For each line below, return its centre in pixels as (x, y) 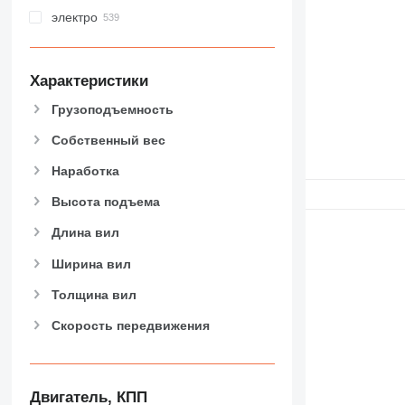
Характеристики (89, 80)
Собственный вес (108, 140)
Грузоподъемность (112, 109)
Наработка (85, 170)
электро (74, 17)
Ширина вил (91, 264)
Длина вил (85, 233)
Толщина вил (94, 294)
